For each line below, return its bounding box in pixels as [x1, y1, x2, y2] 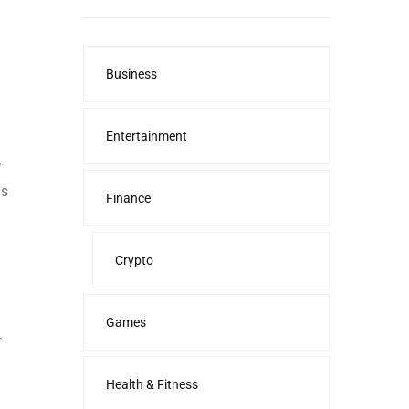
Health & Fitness [106, 377, 198, 392]
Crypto [115, 253, 153, 267]
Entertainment [106, 129, 187, 143]
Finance [106, 191, 151, 205]
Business [106, 67, 157, 81]
